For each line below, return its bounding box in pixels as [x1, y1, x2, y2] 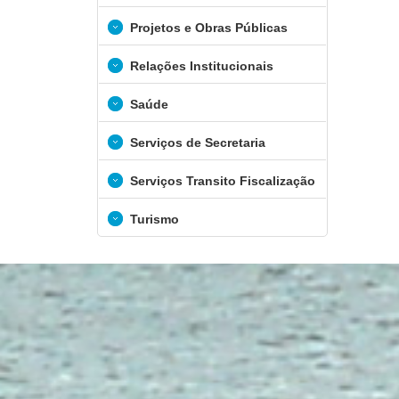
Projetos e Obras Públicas [126, 20, 288, 35]
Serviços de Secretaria [126, 135, 265, 150]
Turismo [126, 212, 179, 226]
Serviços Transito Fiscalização [126, 174, 315, 188]
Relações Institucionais [126, 59, 273, 73]
